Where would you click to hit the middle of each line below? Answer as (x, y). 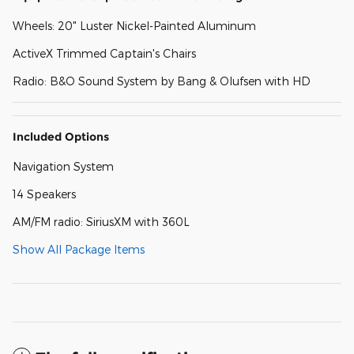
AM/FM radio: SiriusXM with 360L (101, 222)
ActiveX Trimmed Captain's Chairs (104, 54)
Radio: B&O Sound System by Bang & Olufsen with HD (162, 81)
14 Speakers (44, 194)
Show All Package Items (79, 250)
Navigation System (63, 167)
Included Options (61, 137)
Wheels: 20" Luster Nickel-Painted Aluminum (134, 26)
